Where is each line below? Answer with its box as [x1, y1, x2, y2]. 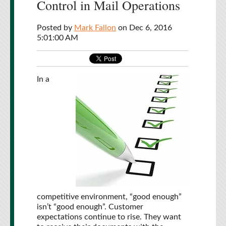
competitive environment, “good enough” [37, 193, 182, 201]
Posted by [37, 24, 72, 32]
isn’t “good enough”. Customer [37, 203, 143, 211]
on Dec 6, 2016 [116, 24, 172, 32]
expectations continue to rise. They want [37, 213, 181, 221]
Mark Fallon [74, 24, 116, 32]
